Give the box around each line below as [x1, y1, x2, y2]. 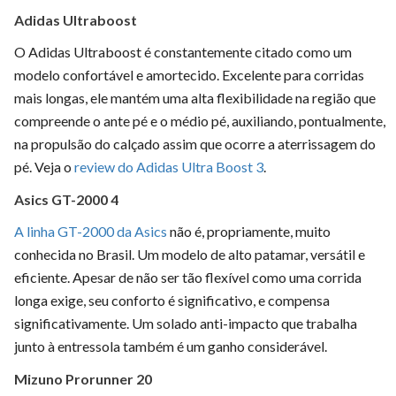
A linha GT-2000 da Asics [14, 222, 167, 240]
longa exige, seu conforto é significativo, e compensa [14, 291, 330, 308]
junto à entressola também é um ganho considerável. [14, 337, 327, 354]
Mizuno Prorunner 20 [14, 369, 152, 387]
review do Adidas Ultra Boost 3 [74, 157, 263, 175]
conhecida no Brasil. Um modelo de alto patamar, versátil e [14, 245, 365, 263]
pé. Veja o [14, 157, 74, 175]
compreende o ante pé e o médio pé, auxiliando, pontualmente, [14, 111, 385, 129]
